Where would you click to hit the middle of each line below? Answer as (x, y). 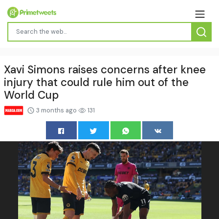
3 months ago (56, 110)
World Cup (31, 95)
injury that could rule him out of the (96, 82)
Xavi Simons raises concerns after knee (105, 69)
